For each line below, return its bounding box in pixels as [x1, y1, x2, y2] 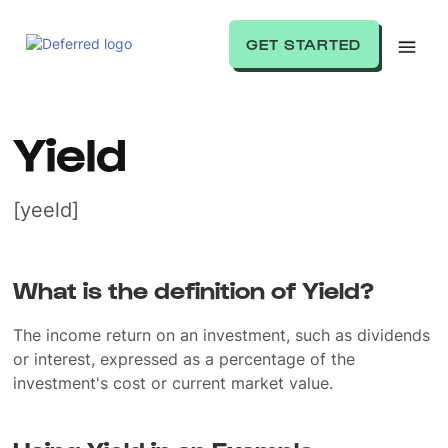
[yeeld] [13, 198, 80, 222]
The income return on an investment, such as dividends [13, 325, 431, 345]
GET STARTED [246, 35, 362, 53]
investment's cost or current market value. [13, 373, 334, 393]
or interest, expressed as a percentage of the [13, 349, 356, 369]
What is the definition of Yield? [13, 275, 375, 303]
